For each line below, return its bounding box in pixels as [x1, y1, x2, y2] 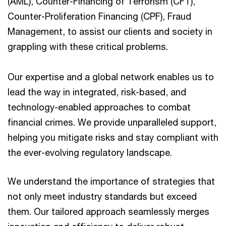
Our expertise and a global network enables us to [8, 71, 214, 82]
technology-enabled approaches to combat [8, 101, 191, 112]
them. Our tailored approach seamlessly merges [8, 206, 209, 217]
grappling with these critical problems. [8, 41, 168, 52]
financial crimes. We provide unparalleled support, [8, 117, 216, 128]
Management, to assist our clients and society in [8, 26, 212, 37]
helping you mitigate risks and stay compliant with [8, 132, 218, 143]
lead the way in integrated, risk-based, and [8, 86, 186, 97]
